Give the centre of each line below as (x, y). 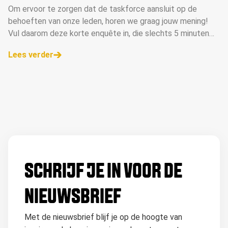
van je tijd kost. (36, 46)
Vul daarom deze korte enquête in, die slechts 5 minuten (109, 33)
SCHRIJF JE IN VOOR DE (103, 173)
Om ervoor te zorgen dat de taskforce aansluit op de (103, 9)
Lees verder (31, 55)
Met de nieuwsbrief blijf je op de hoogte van (103, 217)
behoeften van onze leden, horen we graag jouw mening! (108, 21)
